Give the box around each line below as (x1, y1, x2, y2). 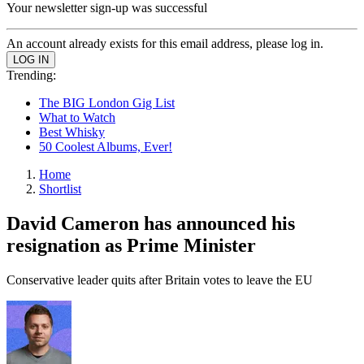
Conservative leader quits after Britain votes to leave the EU (6, 272, 313, 287)
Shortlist (39, 182, 81, 196)
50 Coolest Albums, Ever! (39, 140, 172, 154)
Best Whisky (39, 125, 105, 139)
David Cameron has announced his (6, 212, 295, 234)
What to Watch (39, 110, 115, 124)
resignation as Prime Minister (6, 234, 256, 256)
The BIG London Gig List (39, 96, 175, 110)
